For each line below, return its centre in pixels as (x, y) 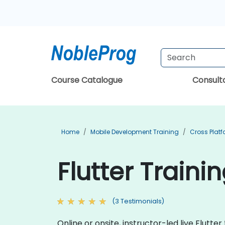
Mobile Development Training (135, 132)
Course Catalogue (87, 80)
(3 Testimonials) (138, 201)
